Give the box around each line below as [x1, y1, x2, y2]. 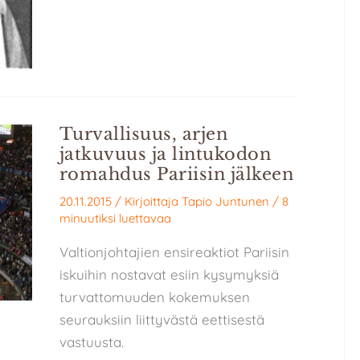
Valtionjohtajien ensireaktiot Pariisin [59, 243, 289, 261]
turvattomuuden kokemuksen [59, 288, 250, 306]
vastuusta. [59, 333, 124, 351]
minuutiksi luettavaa [59, 211, 171, 227]
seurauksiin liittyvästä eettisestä [59, 311, 264, 329]
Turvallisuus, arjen [59, 123, 228, 145]
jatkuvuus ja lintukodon [59, 143, 272, 165]
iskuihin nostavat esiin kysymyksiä [59, 266, 279, 284]
